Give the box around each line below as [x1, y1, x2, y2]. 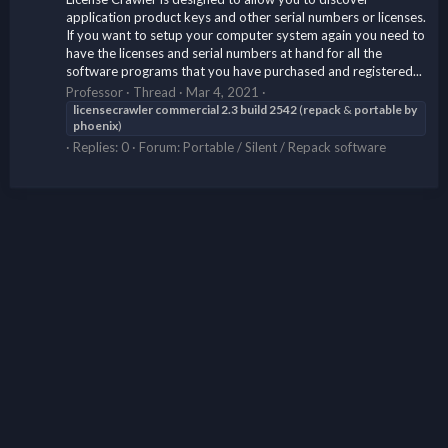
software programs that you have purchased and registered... [66, 62, 422, 79]
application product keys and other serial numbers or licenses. [66, 8, 426, 25]
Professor [66, 83, 123, 100]
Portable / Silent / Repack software [183, 138, 386, 155]
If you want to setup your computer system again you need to [66, 26, 425, 43]
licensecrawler [73, 101, 153, 117]
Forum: [139, 138, 183, 155]
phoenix [73, 117, 118, 133]
